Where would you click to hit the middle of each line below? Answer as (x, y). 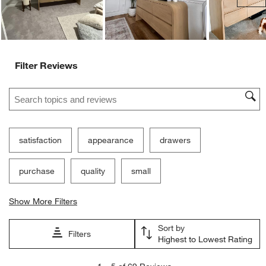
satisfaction (41, 140)
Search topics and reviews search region (90, 89)
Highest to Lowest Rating (205, 240)
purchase (37, 171)
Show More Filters (43, 202)
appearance (111, 140)
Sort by (171, 228)
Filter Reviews (47, 65)
